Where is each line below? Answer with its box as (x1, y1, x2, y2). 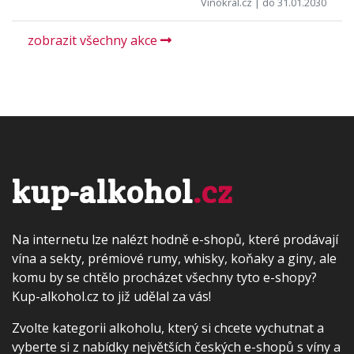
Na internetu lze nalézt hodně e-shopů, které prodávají (12, 231, 338, 248)
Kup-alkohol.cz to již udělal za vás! (12, 288, 211, 305)
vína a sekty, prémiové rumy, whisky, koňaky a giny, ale (12, 250, 337, 267)
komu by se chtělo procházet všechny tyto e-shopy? (12, 269, 317, 286)
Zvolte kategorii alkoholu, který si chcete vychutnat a (12, 319, 324, 337)
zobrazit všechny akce (28, 32, 160, 49)
